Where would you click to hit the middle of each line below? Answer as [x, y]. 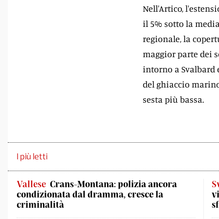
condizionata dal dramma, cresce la [90, 194]
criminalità [40, 204]
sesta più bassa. [173, 99]
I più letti [32, 156]
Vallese [31, 184]
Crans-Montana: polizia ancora [113, 184]
